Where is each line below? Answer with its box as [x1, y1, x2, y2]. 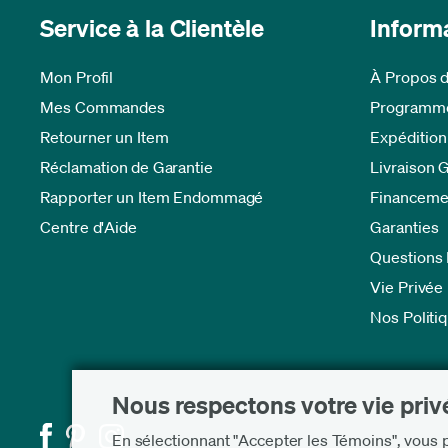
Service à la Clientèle [40, 13, 264, 43]
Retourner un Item [40, 127, 169, 147]
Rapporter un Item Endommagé [40, 187, 264, 207]
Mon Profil [40, 67, 114, 87]
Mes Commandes [40, 97, 166, 117]
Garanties [370, 217, 439, 237]
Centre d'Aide [40, 217, 138, 237]
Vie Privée [370, 277, 444, 297]
